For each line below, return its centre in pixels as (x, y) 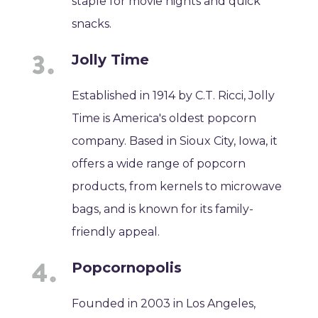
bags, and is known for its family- (163, 209)
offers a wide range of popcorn (159, 163)
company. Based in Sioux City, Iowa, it (175, 141)
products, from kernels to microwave (177, 186)
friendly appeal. (116, 231)
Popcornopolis (127, 267)
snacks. (92, 23)
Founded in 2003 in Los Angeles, (164, 303)
